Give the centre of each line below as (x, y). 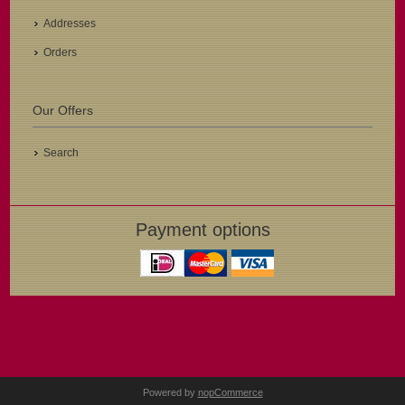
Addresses (70, 24)
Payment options (202, 230)
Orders (61, 53)
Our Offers (63, 111)
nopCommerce (230, 393)
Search (61, 153)
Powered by (170, 393)
